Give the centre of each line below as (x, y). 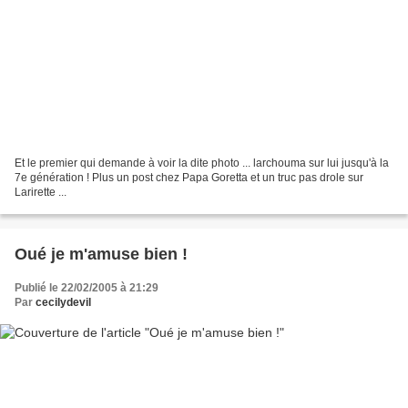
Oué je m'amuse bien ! (101, 255)
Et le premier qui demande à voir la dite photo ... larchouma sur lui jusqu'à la (202, 163)
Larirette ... (41, 193)
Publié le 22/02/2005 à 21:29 (87, 288)
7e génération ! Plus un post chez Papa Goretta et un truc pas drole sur (189, 178)
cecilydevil (63, 303)
